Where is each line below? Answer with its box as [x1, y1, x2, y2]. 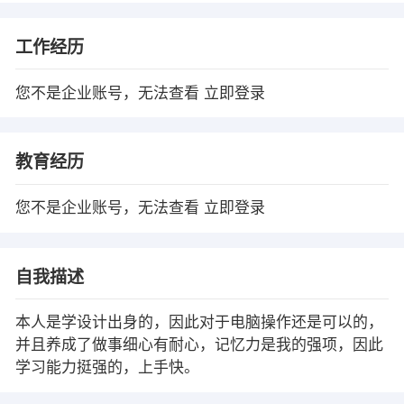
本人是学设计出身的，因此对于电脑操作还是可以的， [14, 314, 383, 332]
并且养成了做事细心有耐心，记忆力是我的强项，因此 [14, 336, 383, 354]
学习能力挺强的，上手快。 [14, 359, 199, 377]
